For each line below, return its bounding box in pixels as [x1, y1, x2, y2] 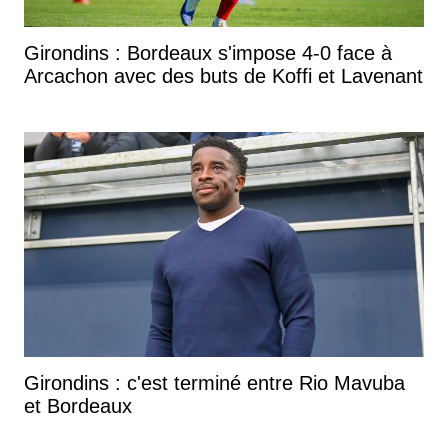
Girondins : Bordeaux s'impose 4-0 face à [24, 41, 392, 64]
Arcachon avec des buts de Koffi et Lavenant [24, 64, 423, 87]
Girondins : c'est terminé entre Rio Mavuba [24, 371, 405, 394]
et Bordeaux [24, 394, 132, 417]
